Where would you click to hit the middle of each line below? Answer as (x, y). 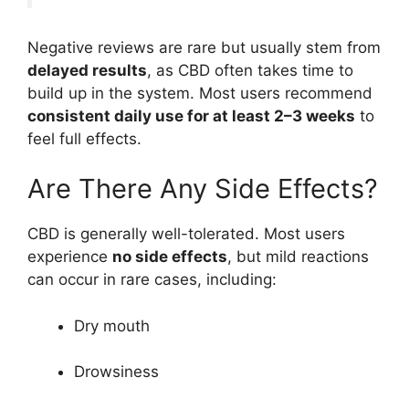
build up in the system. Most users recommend (200, 93)
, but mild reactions (298, 257)
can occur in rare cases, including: (152, 280)
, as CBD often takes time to (250, 70)
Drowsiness (116, 372)
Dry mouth (112, 325)
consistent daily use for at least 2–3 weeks (191, 115)
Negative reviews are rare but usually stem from (204, 47)
